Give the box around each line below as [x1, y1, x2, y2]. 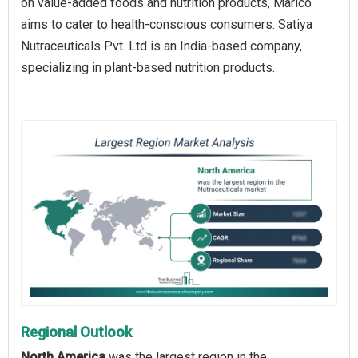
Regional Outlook [21, 323, 132, 340]
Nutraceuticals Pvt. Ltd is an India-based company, [21, 38, 302, 54]
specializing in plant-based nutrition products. [21, 60, 275, 76]
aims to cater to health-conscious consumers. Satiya [21, 17, 312, 33]
